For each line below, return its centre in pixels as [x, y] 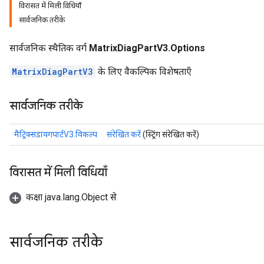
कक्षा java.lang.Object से [71, 197]
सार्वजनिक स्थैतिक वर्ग [49, 48]
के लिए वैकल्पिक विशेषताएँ [143, 72]
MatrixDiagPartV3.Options [147, 48]
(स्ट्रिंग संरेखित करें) [170, 134]
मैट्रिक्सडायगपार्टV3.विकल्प [56, 134]
